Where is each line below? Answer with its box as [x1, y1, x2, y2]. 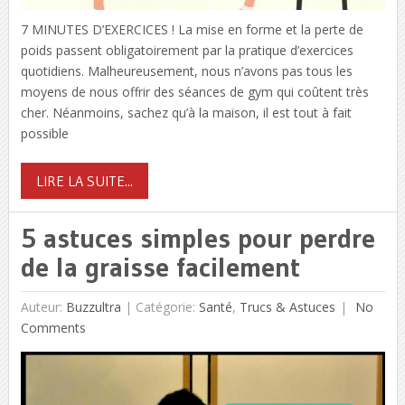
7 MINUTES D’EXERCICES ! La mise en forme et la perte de [20, 21, 363, 39]
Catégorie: [135, 298, 199, 316]
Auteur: [20, 298, 66, 316]
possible [20, 125, 69, 143]
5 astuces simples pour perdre [20, 221, 375, 256]
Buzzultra [65, 298, 121, 316]
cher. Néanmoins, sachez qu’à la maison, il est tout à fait [20, 104, 352, 122]
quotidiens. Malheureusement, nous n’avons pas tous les [20, 62, 353, 80]
